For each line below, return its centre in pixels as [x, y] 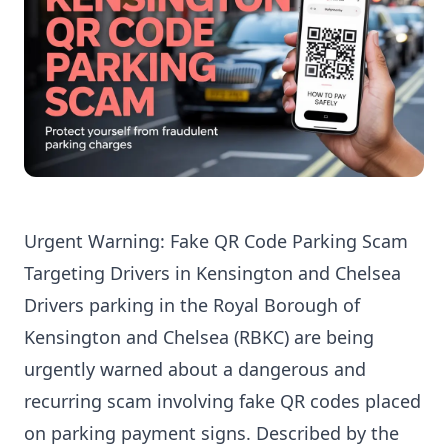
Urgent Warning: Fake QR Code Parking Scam [216, 241]
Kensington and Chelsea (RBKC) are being [199, 337]
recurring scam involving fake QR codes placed [222, 401]
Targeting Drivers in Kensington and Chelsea [212, 273]
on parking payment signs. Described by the [211, 433]
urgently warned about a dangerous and [195, 369]
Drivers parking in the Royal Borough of [192, 305]
